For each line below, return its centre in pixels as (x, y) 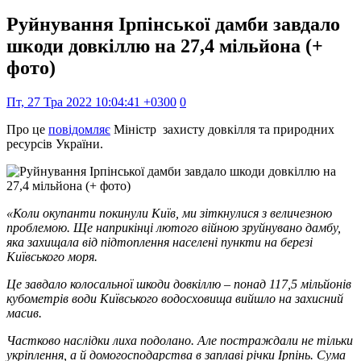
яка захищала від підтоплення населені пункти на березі (160, 242)
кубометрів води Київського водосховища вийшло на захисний (175, 298)
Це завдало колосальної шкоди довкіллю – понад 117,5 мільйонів (179, 284)
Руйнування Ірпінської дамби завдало (173, 24)
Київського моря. (52, 256)
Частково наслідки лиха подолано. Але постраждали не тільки (180, 340)
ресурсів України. (55, 143)
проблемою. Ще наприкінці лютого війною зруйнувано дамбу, (174, 227)
